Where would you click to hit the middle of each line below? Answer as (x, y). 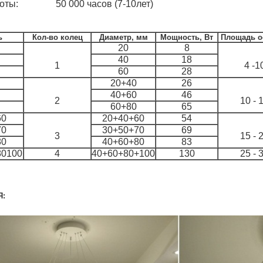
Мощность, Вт (187, 37)
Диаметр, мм (123, 37)
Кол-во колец (57, 37)
